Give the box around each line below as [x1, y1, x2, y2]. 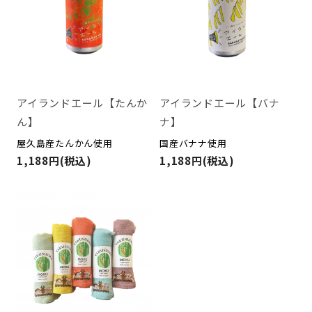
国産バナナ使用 [159, 136, 227, 150]
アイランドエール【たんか [17, 95, 148, 111]
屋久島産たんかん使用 [17, 136, 113, 150]
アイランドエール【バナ [159, 95, 280, 111]
